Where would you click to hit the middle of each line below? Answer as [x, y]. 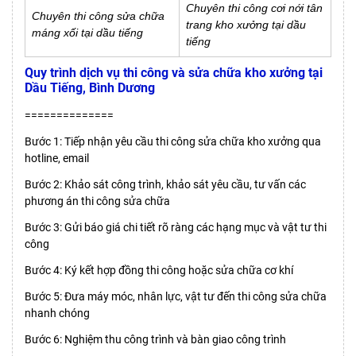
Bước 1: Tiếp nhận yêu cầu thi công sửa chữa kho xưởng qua [173, 141]
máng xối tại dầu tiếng [87, 32]
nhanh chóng [57, 313]
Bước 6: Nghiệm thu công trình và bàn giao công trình [155, 339]
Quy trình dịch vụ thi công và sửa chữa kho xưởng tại [174, 72]
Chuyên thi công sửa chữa [98, 15]
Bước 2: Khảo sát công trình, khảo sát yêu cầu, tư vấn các [165, 184]
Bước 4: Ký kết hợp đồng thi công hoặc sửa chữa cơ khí [159, 270]
